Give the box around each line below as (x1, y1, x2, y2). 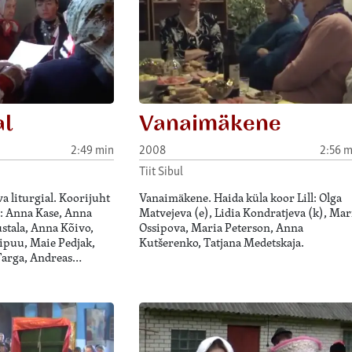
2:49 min (70, 140, 114, 157)
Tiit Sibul (138, 162, 183, 179)
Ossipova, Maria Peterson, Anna (138, 219, 303, 236)
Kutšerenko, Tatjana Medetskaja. (138, 234, 304, 251)
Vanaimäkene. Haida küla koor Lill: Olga (138, 189, 342, 207)
